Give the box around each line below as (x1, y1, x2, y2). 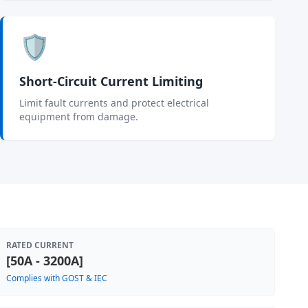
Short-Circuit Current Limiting (19, 73, 203, 89)
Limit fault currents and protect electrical (19, 96, 209, 109)
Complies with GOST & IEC (6, 272, 107, 284)
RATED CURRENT (6, 239, 74, 251)
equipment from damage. (19, 110, 138, 123)
